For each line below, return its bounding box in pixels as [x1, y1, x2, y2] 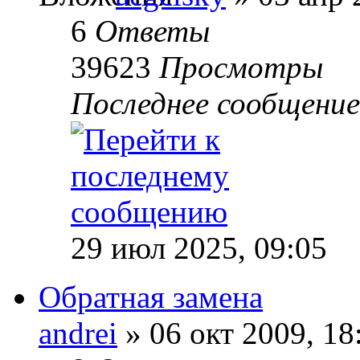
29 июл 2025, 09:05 [71, 230, 327, 265]
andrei [39, 315, 117, 350]
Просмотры [159, 49, 323, 84]
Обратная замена [39, 279, 263, 314]
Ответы [95, 13, 210, 48]
